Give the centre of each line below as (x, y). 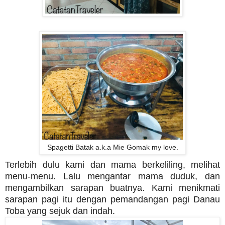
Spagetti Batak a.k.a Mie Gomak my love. (113, 147)
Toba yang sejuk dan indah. (60, 211)
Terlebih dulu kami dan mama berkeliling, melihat (113, 164)
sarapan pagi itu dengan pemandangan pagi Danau (113, 199)
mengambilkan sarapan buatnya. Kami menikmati (113, 188)
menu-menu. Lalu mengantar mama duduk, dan (113, 176)
